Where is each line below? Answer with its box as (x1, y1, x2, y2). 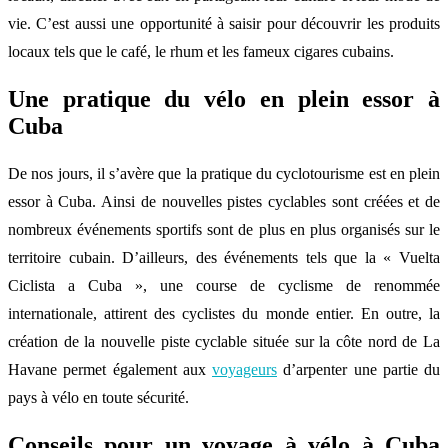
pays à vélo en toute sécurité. (8, 388, 189, 406)
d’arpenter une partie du (277, 360, 440, 378)
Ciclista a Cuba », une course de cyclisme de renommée (8, 276, 440, 294)
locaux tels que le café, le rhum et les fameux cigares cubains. (8, 43, 394, 61)
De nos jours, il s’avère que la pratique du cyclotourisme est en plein (8, 164, 440, 182)
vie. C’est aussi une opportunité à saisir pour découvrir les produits (8, 15, 440, 33)
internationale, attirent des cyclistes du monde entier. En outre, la (8, 304, 440, 322)
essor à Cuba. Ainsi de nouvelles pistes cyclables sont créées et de (8, 192, 440, 210)
